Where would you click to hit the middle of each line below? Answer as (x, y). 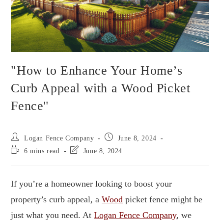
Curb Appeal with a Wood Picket (101, 88)
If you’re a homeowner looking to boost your (92, 184)
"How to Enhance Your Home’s (97, 71)
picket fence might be (163, 200)
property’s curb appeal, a (56, 200)
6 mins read (42, 151)
